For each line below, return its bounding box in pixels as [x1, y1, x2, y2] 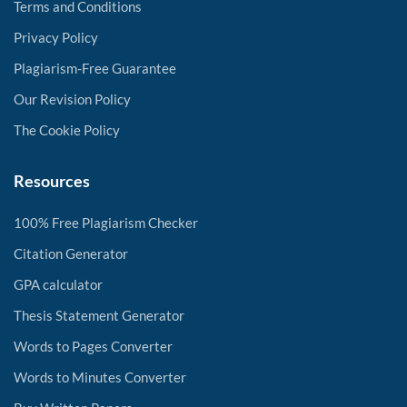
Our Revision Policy [14, 91, 131, 107]
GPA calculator [14, 276, 103, 293]
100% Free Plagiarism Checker [14, 214, 198, 231]
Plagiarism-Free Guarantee [14, 60, 176, 76]
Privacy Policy [14, 29, 98, 45]
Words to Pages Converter [14, 338, 173, 354]
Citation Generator [14, 245, 128, 262]
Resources [14, 171, 90, 191]
